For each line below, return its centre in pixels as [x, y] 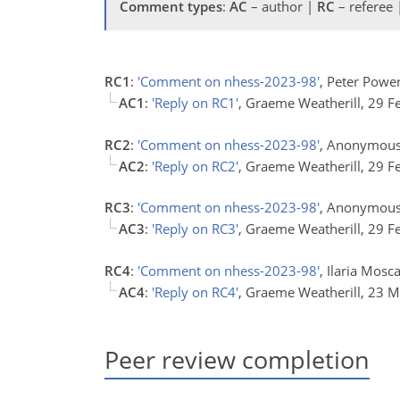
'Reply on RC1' [195, 103]
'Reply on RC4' [195, 292]
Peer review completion [237, 359]
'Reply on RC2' [195, 166]
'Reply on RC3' [195, 229]
